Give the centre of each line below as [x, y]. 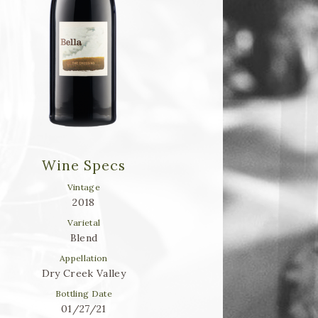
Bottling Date [84, 293]
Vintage [84, 187]
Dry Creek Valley [84, 273]
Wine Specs [84, 165]
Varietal [84, 222]
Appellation [83, 258]
